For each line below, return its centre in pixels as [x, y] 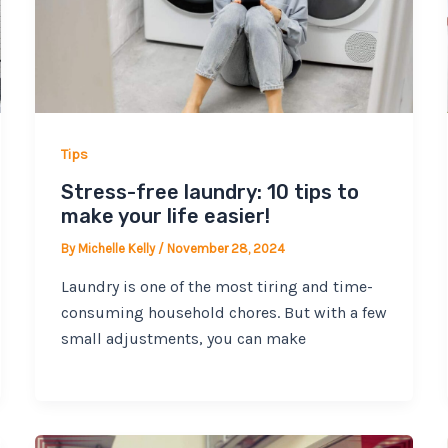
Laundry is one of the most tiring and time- [216, 286]
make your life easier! [165, 216]
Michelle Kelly [117, 249]
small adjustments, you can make [183, 338]
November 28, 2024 [225, 249]
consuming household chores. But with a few [223, 312]
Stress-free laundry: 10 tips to [209, 192]
